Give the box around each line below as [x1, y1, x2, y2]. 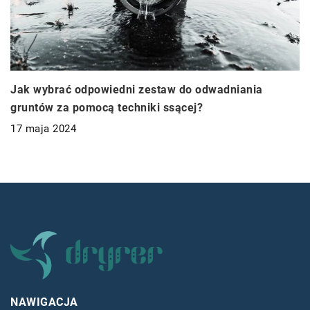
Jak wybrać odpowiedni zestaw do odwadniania [10, 82, 263, 96]
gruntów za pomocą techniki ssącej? [10, 100, 203, 114]
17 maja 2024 [10, 122, 76, 135]
